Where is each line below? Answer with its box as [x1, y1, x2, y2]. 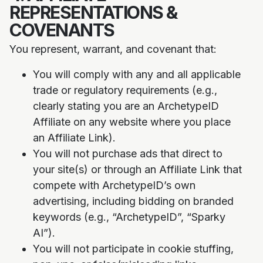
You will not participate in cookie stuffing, [33, 242, 234, 255]
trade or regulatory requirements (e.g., [33, 84, 217, 96]
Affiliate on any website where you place [33, 116, 231, 128]
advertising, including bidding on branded [33, 195, 234, 207]
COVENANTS [9, 19, 114, 41]
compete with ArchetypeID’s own [33, 179, 195, 191]
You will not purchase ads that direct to [33, 147, 222, 160]
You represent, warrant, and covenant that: [9, 43, 217, 55]
